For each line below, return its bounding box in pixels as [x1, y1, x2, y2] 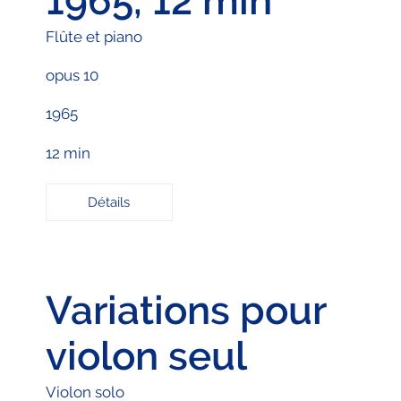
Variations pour [45, 287, 326, 334]
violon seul [45, 333, 247, 380]
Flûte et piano [45, 27, 142, 46]
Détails [88, 193, 131, 210]
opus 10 [45, 65, 98, 84]
